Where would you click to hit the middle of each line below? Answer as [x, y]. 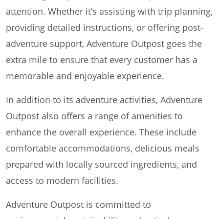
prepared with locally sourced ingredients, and [101, 164]
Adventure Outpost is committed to [78, 205]
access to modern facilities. [62, 181]
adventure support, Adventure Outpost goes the [104, 44]
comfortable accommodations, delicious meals [103, 148]
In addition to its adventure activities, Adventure [104, 100]
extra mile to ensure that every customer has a [102, 60]
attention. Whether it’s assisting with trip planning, [109, 11]
